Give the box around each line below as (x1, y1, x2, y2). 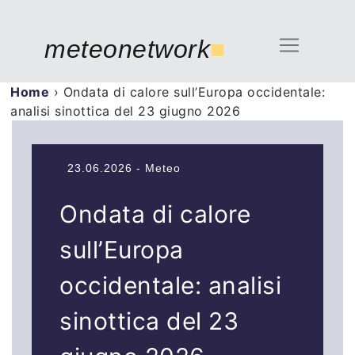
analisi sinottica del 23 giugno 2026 (10, 103, 241, 119)
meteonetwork (44, 35, 210, 63)
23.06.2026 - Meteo (67, 162, 181, 174)
